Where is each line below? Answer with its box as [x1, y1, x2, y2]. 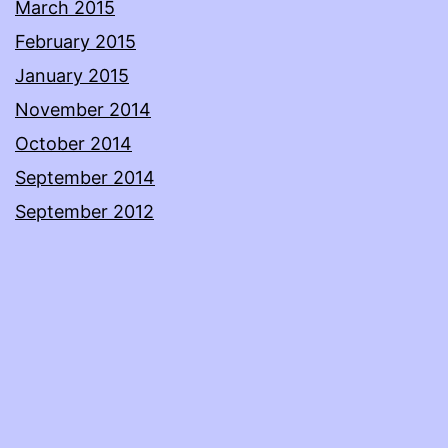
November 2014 [15, 99, 151, 121]
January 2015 [15, 65, 129, 87]
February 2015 [15, 31, 136, 53]
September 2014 [15, 167, 155, 189]
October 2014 [15, 133, 132, 155]
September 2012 [15, 201, 154, 223]
